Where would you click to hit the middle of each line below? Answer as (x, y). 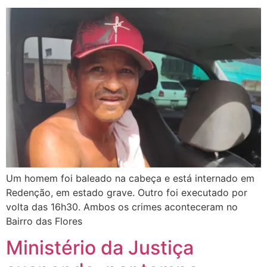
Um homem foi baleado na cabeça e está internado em (130, 178)
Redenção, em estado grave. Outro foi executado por (127, 192)
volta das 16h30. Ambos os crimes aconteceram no (122, 207)
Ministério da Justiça (100, 248)
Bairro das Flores (44, 221)
